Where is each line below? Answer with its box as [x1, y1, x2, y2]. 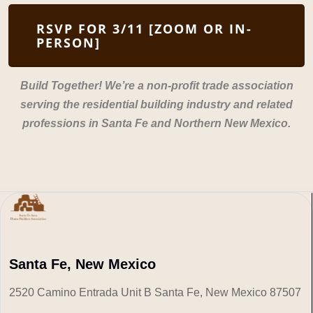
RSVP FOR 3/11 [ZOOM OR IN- [36, 20, 252, 37]
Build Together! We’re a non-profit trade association [20, 79, 293, 92]
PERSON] [36, 34, 101, 51]
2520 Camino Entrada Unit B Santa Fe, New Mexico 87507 [9, 286, 301, 298]
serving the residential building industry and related [20, 98, 293, 110]
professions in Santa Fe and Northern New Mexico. [22, 117, 291, 129]
